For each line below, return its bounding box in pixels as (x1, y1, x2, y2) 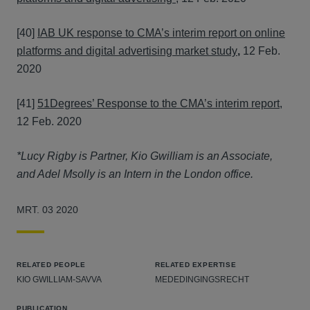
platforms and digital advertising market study (17, 45, 237, 57)
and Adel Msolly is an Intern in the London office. (17, 168, 253, 180)
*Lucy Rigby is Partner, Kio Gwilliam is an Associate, (17, 150, 273, 162)
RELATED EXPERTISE (155, 261, 237, 268)
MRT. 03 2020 (17, 204, 78, 215)
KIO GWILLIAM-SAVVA (17, 275, 102, 284)
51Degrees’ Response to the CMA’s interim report (37, 98, 280, 109)
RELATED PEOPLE (17, 261, 86, 268)
